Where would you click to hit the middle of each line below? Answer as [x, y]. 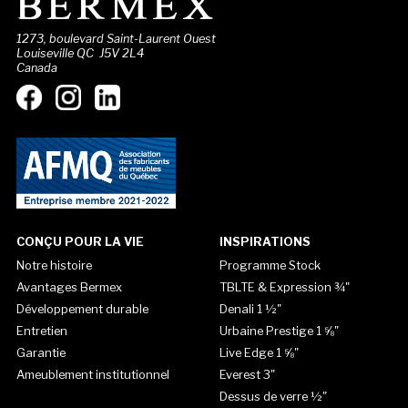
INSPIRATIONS [265, 241]
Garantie [41, 352]
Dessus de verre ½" [273, 396]
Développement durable [82, 308]
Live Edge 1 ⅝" [259, 352]
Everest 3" [247, 374]
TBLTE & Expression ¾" [284, 286]
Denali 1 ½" [250, 308]
